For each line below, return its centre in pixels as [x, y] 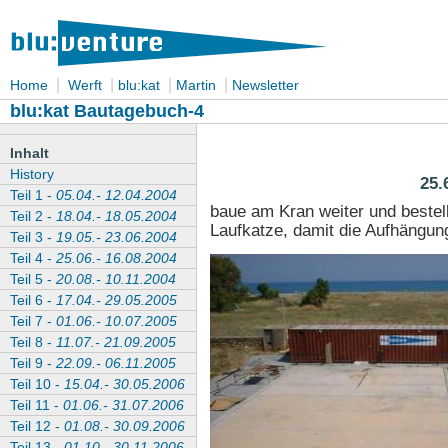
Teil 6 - [33, 300]
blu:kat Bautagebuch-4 [107, 110]
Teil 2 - [33, 216]
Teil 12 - [37, 426]
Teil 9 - [33, 363]
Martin [196, 85]
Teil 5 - [33, 279]
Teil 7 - [33, 321]
